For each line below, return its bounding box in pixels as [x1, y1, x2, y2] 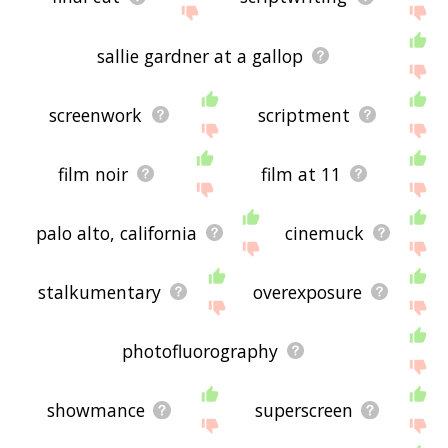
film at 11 [261, 161, 342, 186]
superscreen [254, 397, 353, 422]
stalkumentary [37, 279, 161, 304]
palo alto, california [35, 220, 197, 245]
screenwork [49, 102, 143, 127]
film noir [58, 161, 129, 186]
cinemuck [284, 220, 364, 245]
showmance [46, 397, 145, 422]
